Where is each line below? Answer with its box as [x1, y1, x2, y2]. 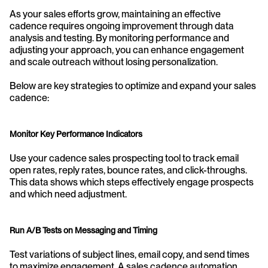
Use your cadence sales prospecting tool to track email [10, 152, 239, 164]
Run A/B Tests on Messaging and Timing [10, 225, 157, 235]
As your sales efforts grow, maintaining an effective [10, 8, 221, 20]
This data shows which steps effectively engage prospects [10, 176, 254, 188]
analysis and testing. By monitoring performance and [10, 32, 229, 44]
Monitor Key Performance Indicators [10, 129, 142, 139]
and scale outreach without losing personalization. [10, 56, 218, 68]
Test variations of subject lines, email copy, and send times [10, 248, 249, 260]
